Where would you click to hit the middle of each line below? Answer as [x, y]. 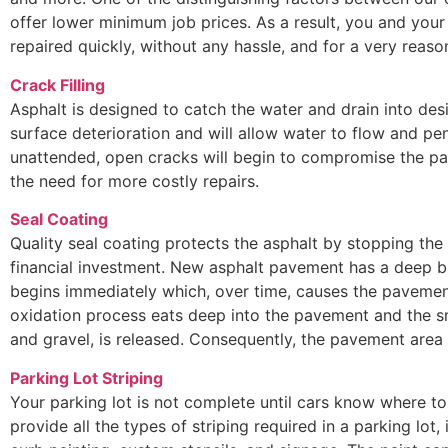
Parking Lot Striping [86, 377]
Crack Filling [57, 84]
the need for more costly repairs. [134, 180]
